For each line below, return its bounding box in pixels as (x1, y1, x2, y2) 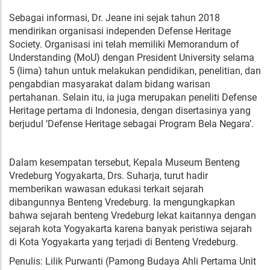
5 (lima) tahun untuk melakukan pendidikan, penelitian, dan (9, 64, 261, 77)
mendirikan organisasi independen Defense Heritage (9, 25, 231, 37)
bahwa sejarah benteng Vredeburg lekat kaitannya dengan (9, 209, 256, 221)
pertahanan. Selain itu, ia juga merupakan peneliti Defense (9, 91, 257, 103)
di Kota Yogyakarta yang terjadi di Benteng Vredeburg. (9, 236, 238, 248)
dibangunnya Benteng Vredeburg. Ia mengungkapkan (9, 196, 235, 208)
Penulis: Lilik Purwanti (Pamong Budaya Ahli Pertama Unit (9, 255, 256, 267)
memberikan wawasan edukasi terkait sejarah (9, 183, 204, 195)
